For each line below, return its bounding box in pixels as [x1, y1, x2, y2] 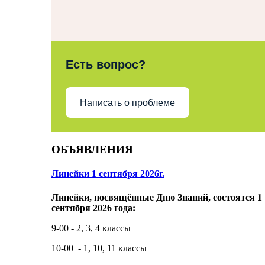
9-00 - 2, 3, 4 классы [51, 222, 131, 233]
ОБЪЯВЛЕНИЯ [51, 143, 133, 156]
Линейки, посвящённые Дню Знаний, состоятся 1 [51, 192, 262, 202]
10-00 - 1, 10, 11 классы [51, 243, 147, 253]
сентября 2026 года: [51, 202, 135, 213]
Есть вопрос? [66, 58, 146, 72]
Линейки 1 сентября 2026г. [51, 169, 164, 179]
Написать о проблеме [80, 97, 175, 108]
